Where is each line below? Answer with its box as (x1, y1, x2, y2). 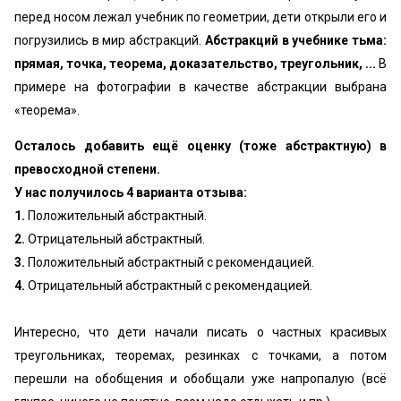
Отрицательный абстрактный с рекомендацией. (25, 278, 312, 293)
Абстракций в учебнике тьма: (204, 33, 388, 47)
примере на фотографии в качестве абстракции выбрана (14, 80, 387, 94)
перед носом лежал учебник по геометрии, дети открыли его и (14, 10, 387, 24)
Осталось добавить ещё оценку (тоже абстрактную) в (14, 139, 387, 153)
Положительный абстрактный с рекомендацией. (28, 255, 314, 269)
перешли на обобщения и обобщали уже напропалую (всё (14, 371, 387, 386)
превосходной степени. (14, 162, 160, 176)
